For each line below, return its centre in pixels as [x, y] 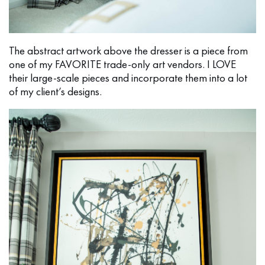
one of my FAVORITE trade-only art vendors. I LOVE [122, 64]
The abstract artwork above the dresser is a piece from [128, 50]
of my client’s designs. [55, 91]
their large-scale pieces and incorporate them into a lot [128, 77]
